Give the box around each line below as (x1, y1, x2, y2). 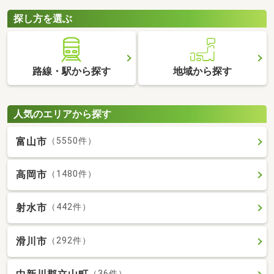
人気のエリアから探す (13, 108, 111, 120)
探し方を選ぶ (13, 12, 72, 24)
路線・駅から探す (32, 65, 111, 78)
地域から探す (173, 65, 232, 78)
